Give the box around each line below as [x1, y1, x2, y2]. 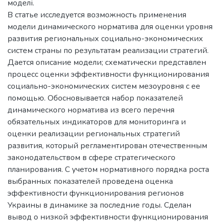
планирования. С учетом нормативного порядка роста [7, 164, 209, 175]
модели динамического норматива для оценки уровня [7, 21, 213, 32]
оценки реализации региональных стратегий [7, 128, 180, 139]
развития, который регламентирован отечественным [7, 140, 207, 151]
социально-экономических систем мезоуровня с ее [7, 81, 200, 92]
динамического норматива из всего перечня [7, 105, 174, 115]
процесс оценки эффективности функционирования [7, 69, 209, 80]
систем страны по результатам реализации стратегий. [7, 45, 209, 56]
